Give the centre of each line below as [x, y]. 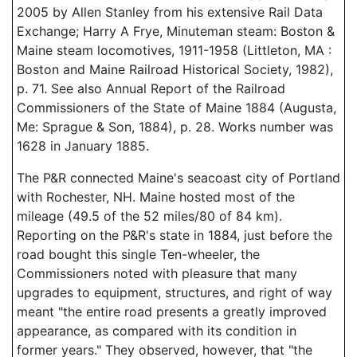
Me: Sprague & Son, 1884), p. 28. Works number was [175, 127]
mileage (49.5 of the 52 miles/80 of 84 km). [149, 216]
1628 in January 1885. [83, 146]
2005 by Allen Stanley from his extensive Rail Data [170, 12]
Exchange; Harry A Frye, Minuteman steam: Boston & [176, 31]
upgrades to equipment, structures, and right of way [175, 292]
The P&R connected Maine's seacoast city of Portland [178, 178]
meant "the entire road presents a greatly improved [172, 312]
